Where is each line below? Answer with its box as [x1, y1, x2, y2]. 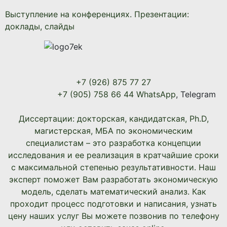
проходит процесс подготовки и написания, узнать [10, 199, 217, 209]
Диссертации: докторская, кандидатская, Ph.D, [18, 113, 209, 124]
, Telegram [175, 89, 216, 99]
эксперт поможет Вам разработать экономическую [9, 174, 218, 184]
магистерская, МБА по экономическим [34, 126, 193, 136]
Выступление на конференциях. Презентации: [5, 9, 189, 19]
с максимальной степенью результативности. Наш [11, 162, 216, 172]
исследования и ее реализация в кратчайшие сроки [8, 150, 219, 160]
